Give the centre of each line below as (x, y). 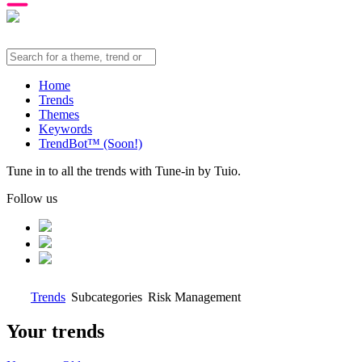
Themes (59, 114)
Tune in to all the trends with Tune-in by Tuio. (124, 171)
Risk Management (194, 297)
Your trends (55, 331)
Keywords (65, 129)
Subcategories (107, 297)
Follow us (32, 198)
